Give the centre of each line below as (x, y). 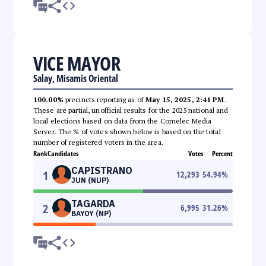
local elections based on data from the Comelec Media (123, 121)
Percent (222, 153)
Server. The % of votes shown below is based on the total (127, 131)
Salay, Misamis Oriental (76, 78)
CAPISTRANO (102, 170)
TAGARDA (93, 203)
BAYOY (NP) (91, 213)
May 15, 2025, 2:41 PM (185, 99)
